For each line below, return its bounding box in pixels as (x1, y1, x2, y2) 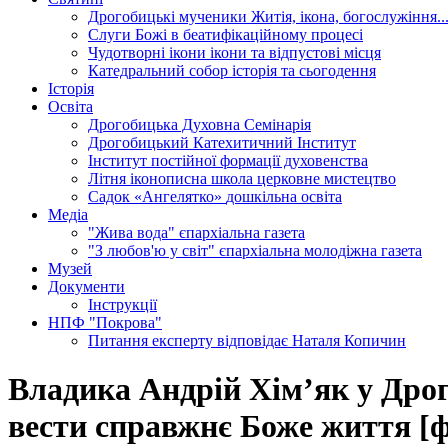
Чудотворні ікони (88, 44, 210, 61)
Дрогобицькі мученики (88, 8, 251, 25)
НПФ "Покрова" (48, 314, 162, 331)
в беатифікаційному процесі (171, 26, 363, 43)
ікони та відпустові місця (210, 44, 381, 61)
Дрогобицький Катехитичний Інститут (88, 134, 356, 151)
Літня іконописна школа (88, 170, 257, 187)
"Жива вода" (88, 224, 179, 241)
